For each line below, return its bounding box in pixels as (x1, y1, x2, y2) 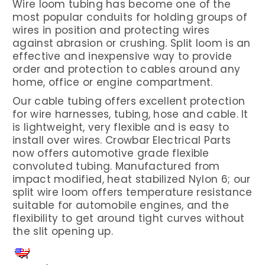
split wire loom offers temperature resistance (12, 185, 253, 199)
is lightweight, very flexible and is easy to (12, 119, 230, 134)
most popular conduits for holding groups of (12, 9, 247, 24)
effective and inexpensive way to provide (12, 49, 232, 63)
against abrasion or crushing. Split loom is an (12, 35, 251, 50)
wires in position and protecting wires (12, 22, 210, 37)
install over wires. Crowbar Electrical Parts (12, 132, 231, 147)
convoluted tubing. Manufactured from (12, 159, 220, 173)
